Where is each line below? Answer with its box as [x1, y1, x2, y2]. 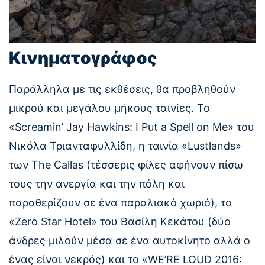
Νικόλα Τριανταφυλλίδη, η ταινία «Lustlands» [9, 140, 241, 153]
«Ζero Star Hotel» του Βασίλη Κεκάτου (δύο [9, 215, 231, 228]
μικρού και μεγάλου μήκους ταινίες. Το [9, 102, 210, 115]
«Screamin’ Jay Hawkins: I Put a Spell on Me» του [9, 121, 254, 134]
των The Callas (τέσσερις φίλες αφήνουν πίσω [9, 159, 243, 172]
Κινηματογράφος [9, 48, 157, 69]
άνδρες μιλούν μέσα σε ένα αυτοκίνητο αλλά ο [9, 234, 250, 247]
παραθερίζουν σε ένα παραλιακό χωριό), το [9, 196, 232, 209]
